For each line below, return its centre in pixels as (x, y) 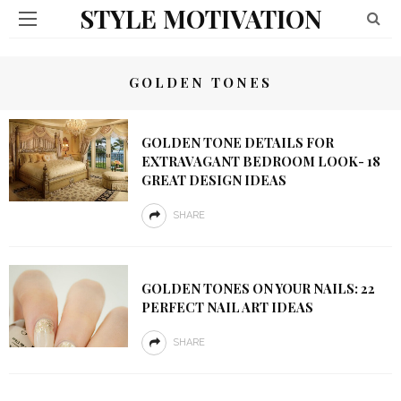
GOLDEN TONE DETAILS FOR (237, 142)
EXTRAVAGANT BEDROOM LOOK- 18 (260, 161)
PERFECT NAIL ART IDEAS (227, 307)
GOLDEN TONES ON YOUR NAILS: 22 (258, 288)
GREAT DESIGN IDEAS (213, 180)
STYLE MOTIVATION (200, 18)
